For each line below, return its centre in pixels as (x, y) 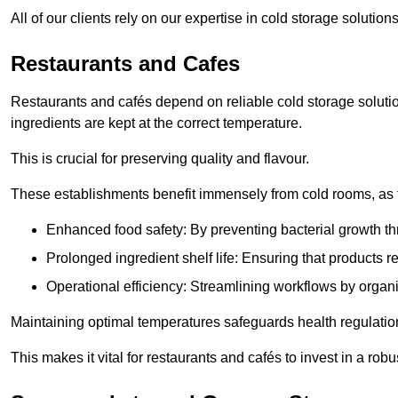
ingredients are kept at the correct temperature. (156, 123)
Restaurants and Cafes (125, 64)
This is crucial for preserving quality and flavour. (160, 159)
